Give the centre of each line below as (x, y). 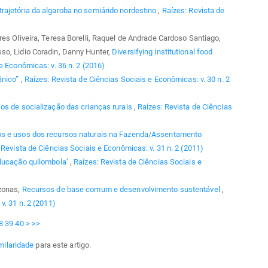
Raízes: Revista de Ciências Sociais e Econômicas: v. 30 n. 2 (127, 79)
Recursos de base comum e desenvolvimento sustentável (122, 189)
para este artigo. (63, 245)
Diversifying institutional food (162, 51)
